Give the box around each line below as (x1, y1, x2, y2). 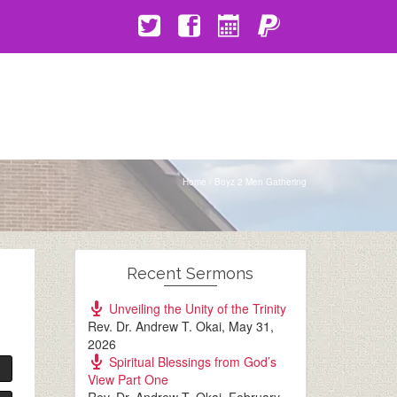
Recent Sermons (127, 264, 254, 283)
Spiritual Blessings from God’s (108, 353, 276, 370)
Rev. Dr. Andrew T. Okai (87, 317, 222, 335)
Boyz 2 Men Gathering (214, 175, 307, 188)
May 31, (228, 317, 274, 335)
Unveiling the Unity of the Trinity (108, 300, 286, 317)
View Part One (87, 370, 168, 388)
